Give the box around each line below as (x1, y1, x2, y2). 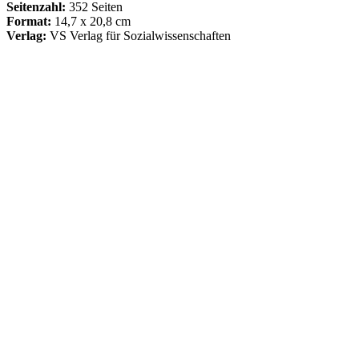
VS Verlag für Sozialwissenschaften (50, 28, 231, 42)
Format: (6, 14, 54, 28)
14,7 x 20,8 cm (54, 14, 131, 28)
